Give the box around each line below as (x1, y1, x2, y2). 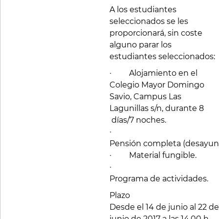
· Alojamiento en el (109, 68, 197, 78)
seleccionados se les (109, 17, 188, 26)
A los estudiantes (109, 5, 176, 14)
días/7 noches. (109, 115, 166, 125)
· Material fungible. (109, 151, 197, 160)
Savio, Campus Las (109, 92, 181, 101)
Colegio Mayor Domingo (109, 80, 204, 89)
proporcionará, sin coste (109, 28, 202, 38)
